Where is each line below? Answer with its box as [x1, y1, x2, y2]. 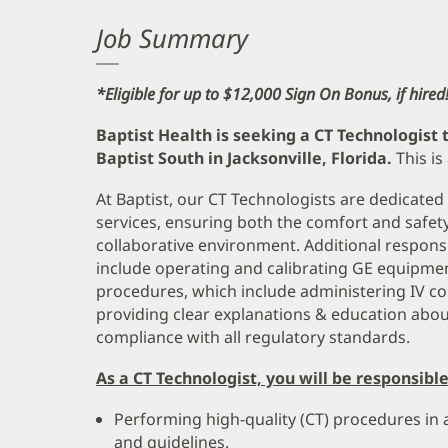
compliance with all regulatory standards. [96, 325, 410, 348]
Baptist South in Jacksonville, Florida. [96, 146, 396, 169]
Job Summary [96, 20, 248, 56]
